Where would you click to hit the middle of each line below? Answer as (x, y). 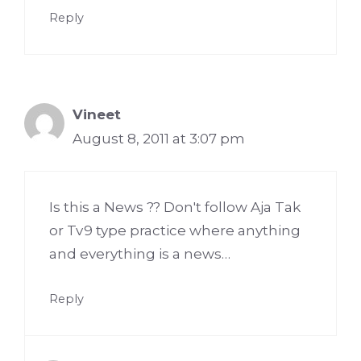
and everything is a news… (140, 254)
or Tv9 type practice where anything (175, 231)
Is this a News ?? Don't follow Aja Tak (175, 207)
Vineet (97, 114)
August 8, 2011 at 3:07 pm (159, 138)
